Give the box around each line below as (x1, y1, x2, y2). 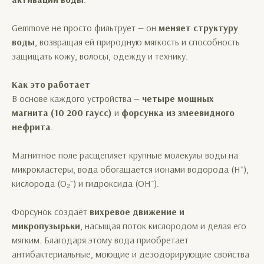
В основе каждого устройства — (12, 93, 142, 104)
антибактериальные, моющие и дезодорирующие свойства (12, 248, 249, 260)
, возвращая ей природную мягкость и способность (35, 36, 240, 48)
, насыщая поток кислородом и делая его (80, 220, 246, 232)
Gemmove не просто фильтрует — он (12, 22, 159, 34)
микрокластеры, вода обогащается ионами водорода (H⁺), (12, 163, 249, 175)
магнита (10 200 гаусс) (12, 107, 112, 118)
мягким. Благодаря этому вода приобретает (12, 234, 189, 246)
